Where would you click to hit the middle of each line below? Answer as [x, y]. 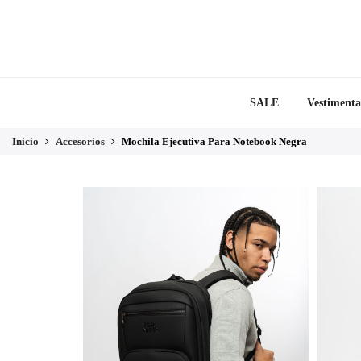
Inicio [25, 142]
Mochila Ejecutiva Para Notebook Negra [214, 142]
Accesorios [80, 142]
